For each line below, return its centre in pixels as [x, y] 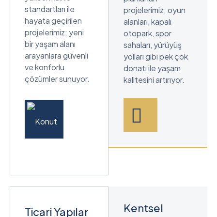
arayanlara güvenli [56, 55]
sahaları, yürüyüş [153, 45]
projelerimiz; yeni [54, 32]
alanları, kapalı [147, 21]
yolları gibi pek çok [156, 56]
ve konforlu [45, 67]
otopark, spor [147, 33]
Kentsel [143, 208]
